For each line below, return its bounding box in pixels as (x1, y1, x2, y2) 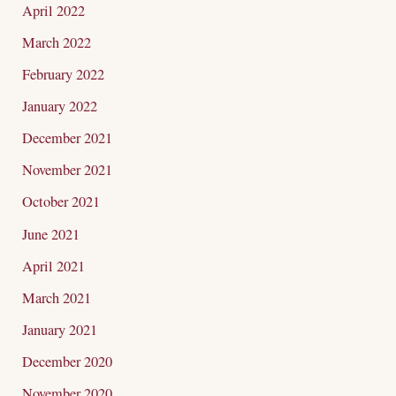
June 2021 (22, 224, 80, 244)
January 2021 (22, 319, 98, 339)
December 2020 (22, 351, 113, 371)
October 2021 (22, 192, 101, 212)
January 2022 (22, 96, 98, 117)
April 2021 (22, 255, 86, 276)
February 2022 (22, 65, 105, 85)
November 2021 (22, 160, 113, 180)
